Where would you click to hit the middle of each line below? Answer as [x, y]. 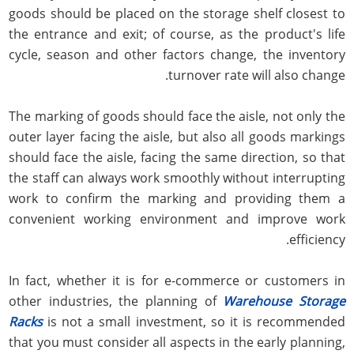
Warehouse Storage [284, 301]
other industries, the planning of [116, 301]
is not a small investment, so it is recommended [194, 322]
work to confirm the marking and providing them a [177, 199]
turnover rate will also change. [256, 75]
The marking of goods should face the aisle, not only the [177, 117]
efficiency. [317, 240]
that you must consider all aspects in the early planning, [177, 343]
